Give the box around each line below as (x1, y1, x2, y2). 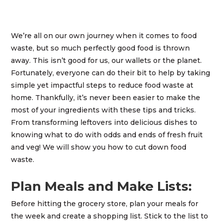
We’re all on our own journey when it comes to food (11, 31, 197, 41)
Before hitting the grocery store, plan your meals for (11, 199, 199, 209)
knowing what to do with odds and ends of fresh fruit (11, 130, 203, 140)
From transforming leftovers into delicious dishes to (11, 118, 198, 127)
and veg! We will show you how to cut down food (11, 143, 187, 152)
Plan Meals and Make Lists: (11, 178, 196, 195)
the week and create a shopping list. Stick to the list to (11, 212, 209, 221)
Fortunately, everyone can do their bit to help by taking (11, 68, 211, 78)
